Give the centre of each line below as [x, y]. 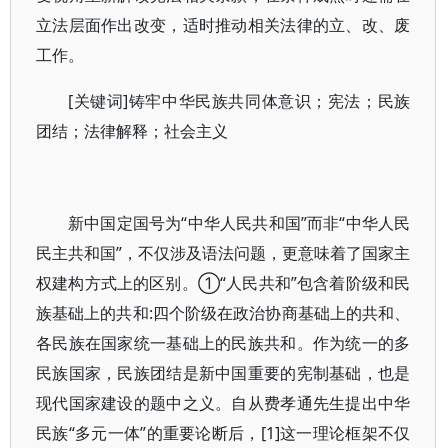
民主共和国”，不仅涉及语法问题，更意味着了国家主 [223, 253]
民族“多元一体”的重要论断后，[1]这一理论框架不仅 [223, 433]
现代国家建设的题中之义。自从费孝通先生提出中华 [223, 403]
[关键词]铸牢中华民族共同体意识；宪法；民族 [239, 101]
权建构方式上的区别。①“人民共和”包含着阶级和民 [223, 283]
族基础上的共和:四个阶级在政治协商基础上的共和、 [223, 313]
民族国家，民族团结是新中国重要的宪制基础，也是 [223, 373]
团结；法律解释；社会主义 [132, 131]
